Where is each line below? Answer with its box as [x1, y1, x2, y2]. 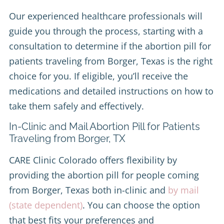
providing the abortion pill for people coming [9, 168, 199, 181]
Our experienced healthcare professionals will [9, 9, 202, 22]
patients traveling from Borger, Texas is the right [9, 54, 212, 67]
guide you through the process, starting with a [9, 24, 203, 37]
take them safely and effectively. [9, 99, 144, 112]
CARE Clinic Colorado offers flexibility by [9, 153, 177, 166]
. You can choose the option [82, 198, 200, 211]
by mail [168, 183, 199, 196]
